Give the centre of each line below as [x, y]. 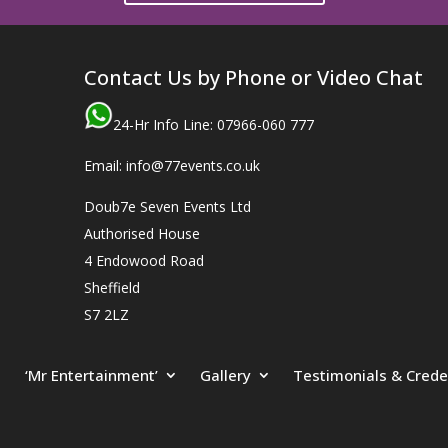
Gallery [225, 374]
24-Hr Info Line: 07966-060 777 [213, 124]
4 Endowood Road [143, 260]
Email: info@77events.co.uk [171, 165]
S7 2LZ [106, 314]
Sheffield [111, 287]
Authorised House [141, 233]
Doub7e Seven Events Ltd [167, 206]
